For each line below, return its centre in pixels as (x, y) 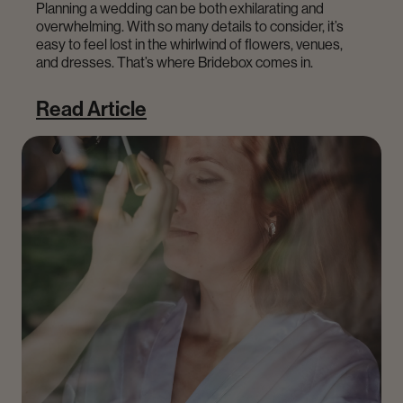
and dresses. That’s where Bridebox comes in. (175, 62)
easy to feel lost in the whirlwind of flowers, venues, (189, 44)
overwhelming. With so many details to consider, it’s (190, 26)
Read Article (91, 108)
